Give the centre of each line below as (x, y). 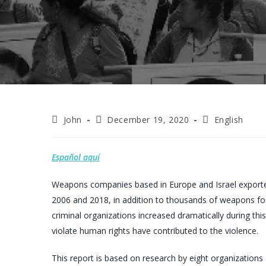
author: (66, 130)
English (229, 120)
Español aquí (76, 157)
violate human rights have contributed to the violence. (155, 231)
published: (115, 130)
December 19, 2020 (148, 120)
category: (221, 130)
